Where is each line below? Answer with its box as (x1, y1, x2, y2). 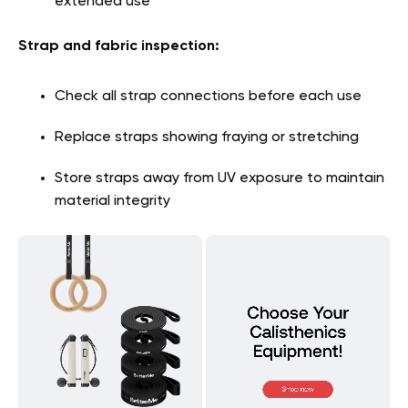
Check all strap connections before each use (55, 88, 362, 104)
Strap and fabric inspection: (18, 38, 219, 54)
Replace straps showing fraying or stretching (55, 129, 359, 145)
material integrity (55, 193, 170, 209)
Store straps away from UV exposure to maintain (55, 170, 384, 186)
